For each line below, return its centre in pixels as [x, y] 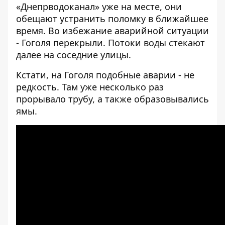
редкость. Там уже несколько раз [90, 87]
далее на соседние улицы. [74, 55]
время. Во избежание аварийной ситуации [113, 31]
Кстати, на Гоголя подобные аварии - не [105, 75]
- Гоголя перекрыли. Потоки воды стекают [110, 43]
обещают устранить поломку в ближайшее [112, 19]
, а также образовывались [151, 99]
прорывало [42, 99]
